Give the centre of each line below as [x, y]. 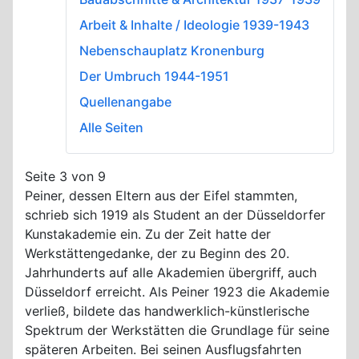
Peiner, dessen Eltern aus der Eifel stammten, [161, 195]
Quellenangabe [125, 101]
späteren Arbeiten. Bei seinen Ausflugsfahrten [163, 349]
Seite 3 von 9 [65, 176]
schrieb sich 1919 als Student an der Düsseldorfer [175, 214]
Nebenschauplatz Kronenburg [172, 50]
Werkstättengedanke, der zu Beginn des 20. [157, 253]
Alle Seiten [111, 127]
